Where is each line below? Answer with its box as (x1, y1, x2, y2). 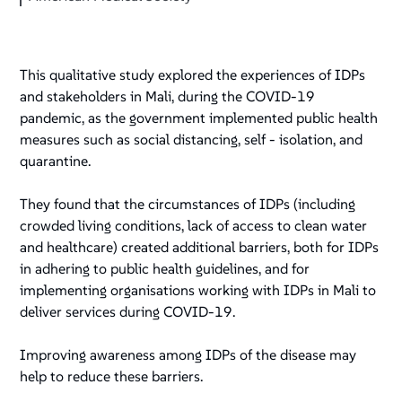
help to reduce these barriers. (20, 367, 204, 386)
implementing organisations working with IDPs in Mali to (20, 281, 377, 300)
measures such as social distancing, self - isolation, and (20, 130, 363, 149)
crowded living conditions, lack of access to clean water (20, 216, 368, 235)
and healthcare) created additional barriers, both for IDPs (20, 238, 380, 257)
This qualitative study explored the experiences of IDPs (20, 66, 366, 84)
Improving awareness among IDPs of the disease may (20, 345, 357, 364)
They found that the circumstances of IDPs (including (20, 195, 356, 214)
